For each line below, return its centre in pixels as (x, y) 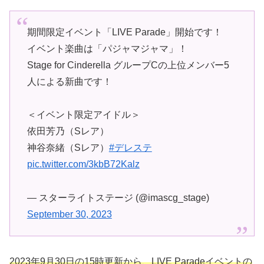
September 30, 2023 (69, 214)
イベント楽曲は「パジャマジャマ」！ (107, 49)
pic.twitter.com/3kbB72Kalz (83, 164)
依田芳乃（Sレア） (68, 131)
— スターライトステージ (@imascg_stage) (118, 198)
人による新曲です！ (69, 82)
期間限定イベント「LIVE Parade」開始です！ (124, 32)
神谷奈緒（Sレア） (68, 148)
